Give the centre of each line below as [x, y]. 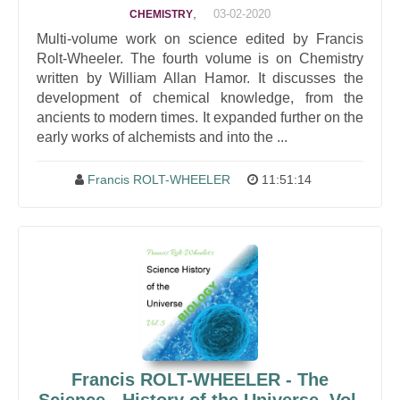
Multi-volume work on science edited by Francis [200, 39]
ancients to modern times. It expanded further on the [200, 117]
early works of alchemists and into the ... [162, 137]
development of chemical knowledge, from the [200, 98]
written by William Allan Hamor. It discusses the [200, 78]
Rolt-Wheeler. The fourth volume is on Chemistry [200, 58]
